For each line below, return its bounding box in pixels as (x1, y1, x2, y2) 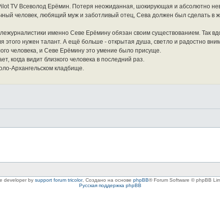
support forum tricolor (34, 177, 82, 183)
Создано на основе (85, 177, 133, 183)
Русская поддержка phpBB (79, 182, 141, 188)
